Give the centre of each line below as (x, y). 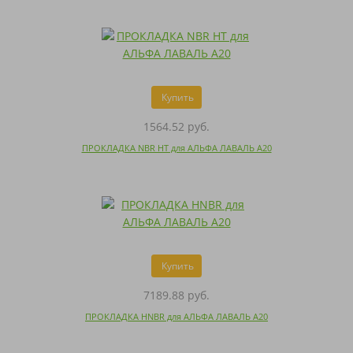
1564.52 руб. (176, 127)
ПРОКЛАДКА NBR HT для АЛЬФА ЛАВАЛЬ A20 (176, 148)
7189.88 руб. (176, 295)
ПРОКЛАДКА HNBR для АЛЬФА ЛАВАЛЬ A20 (176, 317)
